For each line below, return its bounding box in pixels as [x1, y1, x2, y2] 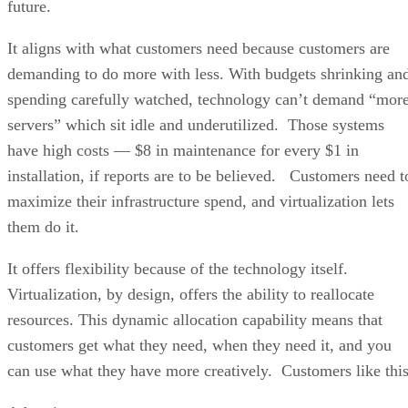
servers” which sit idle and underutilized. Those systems [7, 115, 384, 134]
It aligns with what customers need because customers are [7, 38, 390, 57]
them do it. [7, 217, 79, 236]
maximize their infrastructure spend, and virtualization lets [7, 191, 394, 210]
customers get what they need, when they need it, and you [7, 335, 392, 354]
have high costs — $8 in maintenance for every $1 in [7, 140, 359, 159]
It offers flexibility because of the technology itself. [7, 259, 348, 278]
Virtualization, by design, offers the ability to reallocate [7, 284, 374, 303]
